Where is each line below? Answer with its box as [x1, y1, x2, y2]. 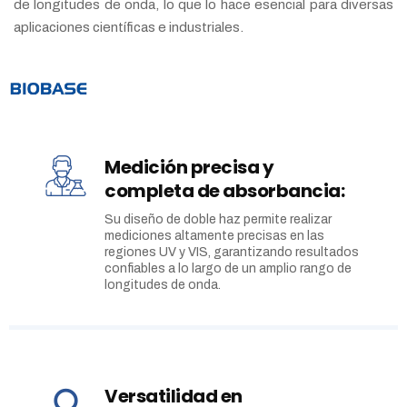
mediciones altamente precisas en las [104, 229, 324, 243]
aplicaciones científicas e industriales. [14, 20, 243, 35]
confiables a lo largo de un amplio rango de [104, 262, 352, 276]
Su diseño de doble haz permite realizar [104, 213, 332, 227]
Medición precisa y [104, 154, 273, 181]
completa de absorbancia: [104, 178, 344, 204]
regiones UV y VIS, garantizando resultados [104, 245, 359, 260]
